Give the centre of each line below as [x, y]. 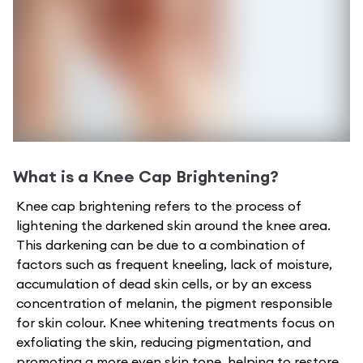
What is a [53, 176]
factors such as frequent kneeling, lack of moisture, [174, 264]
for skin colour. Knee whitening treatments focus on [175, 322]
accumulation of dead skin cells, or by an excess [164, 283]
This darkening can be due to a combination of [161, 244]
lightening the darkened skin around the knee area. [173, 225]
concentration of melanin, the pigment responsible [174, 303]
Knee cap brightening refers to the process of [159, 205]
